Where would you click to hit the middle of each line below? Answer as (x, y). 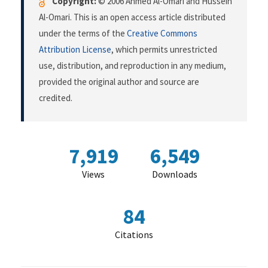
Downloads (175, 174)
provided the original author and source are (119, 82)
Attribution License (75, 50)
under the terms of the (83, 33)
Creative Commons (162, 33)
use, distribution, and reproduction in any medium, (133, 66)
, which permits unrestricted (164, 50)
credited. (56, 98)
